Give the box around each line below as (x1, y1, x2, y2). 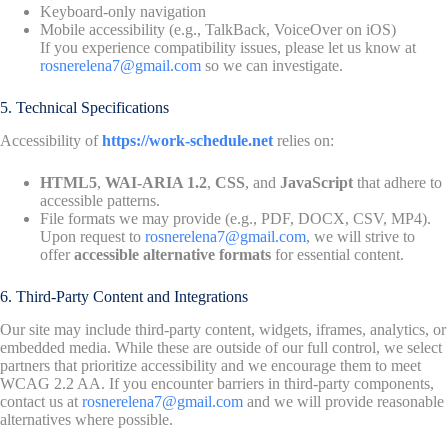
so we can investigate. (201, 57, 343, 75)
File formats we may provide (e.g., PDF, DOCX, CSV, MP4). (40, 209, 431, 227)
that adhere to (353, 173, 442, 191)
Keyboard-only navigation (40, 3, 206, 21)
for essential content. (271, 245, 404, 263)
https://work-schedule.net (102, 131, 273, 149)
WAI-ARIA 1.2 (105, 173, 207, 191)
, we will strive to (306, 227, 415, 245)
